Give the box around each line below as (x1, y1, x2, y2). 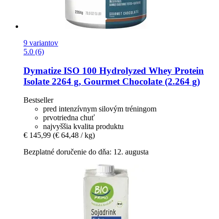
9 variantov (23, 39, 58, 47)
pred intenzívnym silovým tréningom (43, 105, 156, 113)
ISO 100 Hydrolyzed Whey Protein (61, 65, 204, 76)
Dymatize (23, 65, 61, 76)
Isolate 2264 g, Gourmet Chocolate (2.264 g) (23, 76, 200, 87)
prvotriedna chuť (43, 113, 95, 122)
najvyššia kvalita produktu (43, 122, 124, 131)
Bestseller (23, 96, 53, 105)
